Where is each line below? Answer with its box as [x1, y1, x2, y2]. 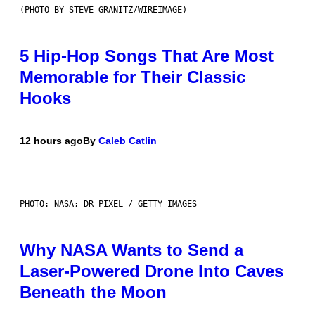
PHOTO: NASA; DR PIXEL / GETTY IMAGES [20, 199, 197, 210]
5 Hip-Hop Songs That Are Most [20, 46, 274, 66]
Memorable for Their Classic [20, 67, 245, 87]
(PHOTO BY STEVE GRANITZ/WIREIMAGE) [20, 5, 187, 15]
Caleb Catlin [98, 135, 157, 147]
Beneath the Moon [20, 283, 167, 302]
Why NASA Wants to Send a [20, 240, 243, 260]
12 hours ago [20, 135, 83, 147]
